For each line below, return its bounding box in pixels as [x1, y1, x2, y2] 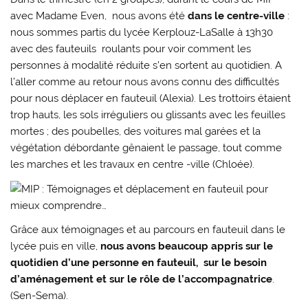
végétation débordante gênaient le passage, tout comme [10, 142, 283, 155]
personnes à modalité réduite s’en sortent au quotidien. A [10, 59, 283, 72]
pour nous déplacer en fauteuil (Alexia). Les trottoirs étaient [10, 92, 291, 105]
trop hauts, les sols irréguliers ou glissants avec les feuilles [10, 109, 286, 122]
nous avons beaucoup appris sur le [98, 239, 274, 252]
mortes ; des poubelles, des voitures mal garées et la [10, 125, 261, 138]
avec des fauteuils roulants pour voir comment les [10, 43, 252, 56]
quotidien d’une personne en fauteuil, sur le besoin [10, 256, 267, 269]
